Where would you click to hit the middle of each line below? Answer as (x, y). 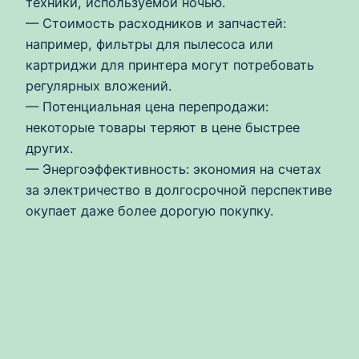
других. (49, 148)
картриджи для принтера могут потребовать (170, 65)
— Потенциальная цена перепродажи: (147, 106)
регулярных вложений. (99, 85)
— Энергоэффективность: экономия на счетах (173, 169)
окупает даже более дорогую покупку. (149, 210)
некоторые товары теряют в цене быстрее (163, 127)
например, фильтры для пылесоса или (149, 44)
